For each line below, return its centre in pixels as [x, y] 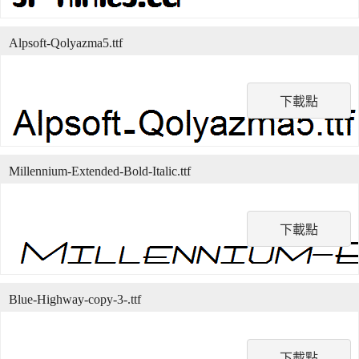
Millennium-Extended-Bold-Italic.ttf [100, 171]
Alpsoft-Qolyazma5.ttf [66, 43]
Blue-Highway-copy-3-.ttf [75, 299]
